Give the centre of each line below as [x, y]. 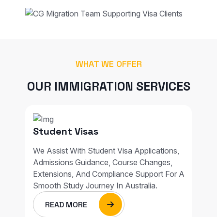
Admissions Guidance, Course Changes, [103, 163]
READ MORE [67, 205]
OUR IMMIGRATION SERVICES [108, 86]
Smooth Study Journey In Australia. [95, 186]
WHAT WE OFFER [108, 63]
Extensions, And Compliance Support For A [109, 174]
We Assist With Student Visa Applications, [106, 151]
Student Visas [66, 132]
